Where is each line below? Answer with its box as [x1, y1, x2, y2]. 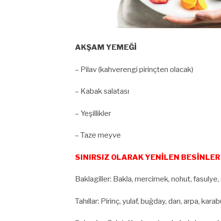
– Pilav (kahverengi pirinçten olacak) [75, 65, 193, 74]
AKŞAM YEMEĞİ [75, 43, 137, 52]
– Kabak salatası [75, 87, 129, 96]
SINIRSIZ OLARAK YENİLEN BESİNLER [75, 152, 220, 162]
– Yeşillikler [75, 109, 111, 118]
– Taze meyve [75, 131, 121, 140]
